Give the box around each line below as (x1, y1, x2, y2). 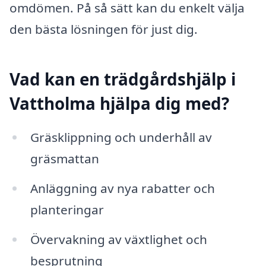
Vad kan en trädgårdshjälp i (9, 67, 236, 90)
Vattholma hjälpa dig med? (9, 91, 229, 115)
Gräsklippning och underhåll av (30, 129, 212, 146)
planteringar (30, 201, 104, 218)
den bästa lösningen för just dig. (9, 20, 198, 37)
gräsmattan (30, 150, 99, 167)
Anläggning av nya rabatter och (30, 180, 215, 197)
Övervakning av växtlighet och (30, 231, 207, 248)
